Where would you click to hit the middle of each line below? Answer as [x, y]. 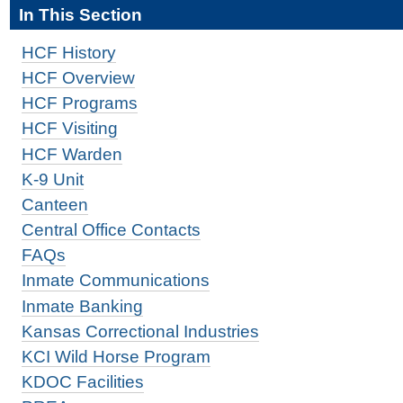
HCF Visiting [69, 129]
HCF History [68, 52]
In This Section [80, 14]
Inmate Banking [82, 306]
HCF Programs [79, 103]
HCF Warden [72, 154]
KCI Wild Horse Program [116, 357]
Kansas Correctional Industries [140, 331]
